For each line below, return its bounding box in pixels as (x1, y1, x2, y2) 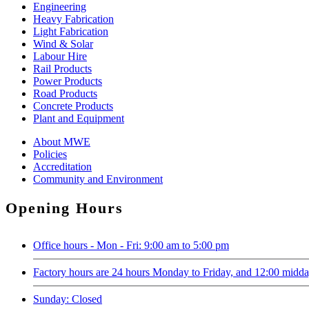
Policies (33, 148, 67, 160)
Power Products (33, 74, 102, 87)
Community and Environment (33, 172, 163, 185)
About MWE (33, 135, 90, 148)
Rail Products (33, 62, 92, 74)
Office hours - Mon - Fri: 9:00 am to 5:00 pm (33, 239, 229, 251)
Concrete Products (33, 99, 113, 112)
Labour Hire (33, 50, 87, 62)
